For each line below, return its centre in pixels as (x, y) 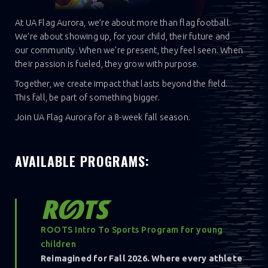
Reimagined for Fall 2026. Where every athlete (142, 258)
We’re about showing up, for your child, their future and (123, 36)
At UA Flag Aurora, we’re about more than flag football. (123, 22)
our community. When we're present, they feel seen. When (129, 50)
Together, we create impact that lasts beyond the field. (121, 83)
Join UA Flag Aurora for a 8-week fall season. (103, 117)
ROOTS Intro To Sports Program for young (132, 229)
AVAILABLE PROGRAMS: (82, 161)
